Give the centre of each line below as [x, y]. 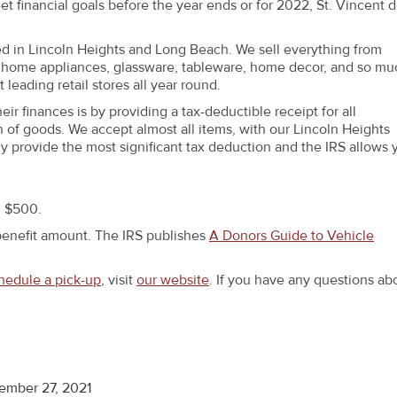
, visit [119, 280]
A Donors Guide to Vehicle [292, 235]
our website [173, 280]
